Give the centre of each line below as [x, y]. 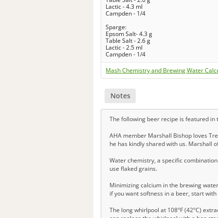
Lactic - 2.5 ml [124, 47]
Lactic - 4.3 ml [124, 6]
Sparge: [116, 27]
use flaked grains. [133, 168]
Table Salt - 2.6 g [128, 40]
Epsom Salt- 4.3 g [129, 34]
